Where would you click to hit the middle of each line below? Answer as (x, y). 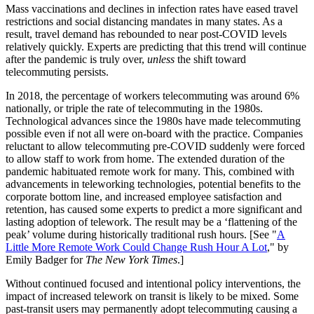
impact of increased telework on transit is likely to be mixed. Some (152, 296)
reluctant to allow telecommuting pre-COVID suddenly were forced (155, 146)
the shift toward (210, 59)
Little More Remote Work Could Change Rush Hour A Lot (136, 247)
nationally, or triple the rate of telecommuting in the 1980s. (134, 108)
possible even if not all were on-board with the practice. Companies (154, 133)
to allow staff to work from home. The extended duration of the (145, 158)
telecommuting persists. (57, 71)
